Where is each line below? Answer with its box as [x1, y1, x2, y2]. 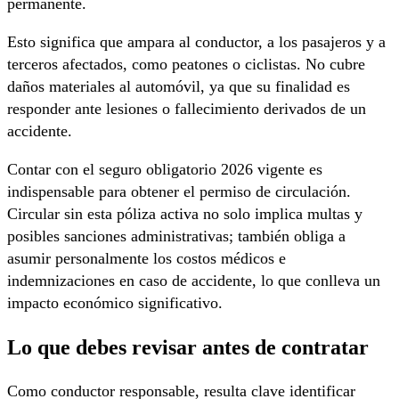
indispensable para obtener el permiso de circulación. [7, 182, 351, 200]
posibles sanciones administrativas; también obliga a [7, 226, 346, 245]
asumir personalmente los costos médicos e [7, 248, 286, 267]
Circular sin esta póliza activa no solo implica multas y [7, 204, 362, 223]
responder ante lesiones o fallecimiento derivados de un [7, 99, 366, 118]
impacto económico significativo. [7, 293, 223, 312]
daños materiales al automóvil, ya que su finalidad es [7, 77, 350, 95]
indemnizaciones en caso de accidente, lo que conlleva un [7, 271, 380, 289]
